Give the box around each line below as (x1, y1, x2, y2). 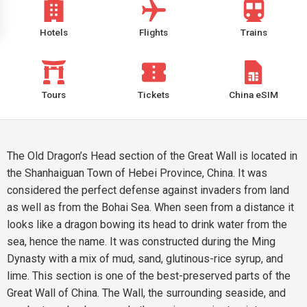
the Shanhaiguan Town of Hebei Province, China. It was (7, 167, 267, 180)
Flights (139, 27, 168, 38)
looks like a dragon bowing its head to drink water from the (7, 218, 287, 231)
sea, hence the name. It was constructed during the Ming (7, 235, 275, 248)
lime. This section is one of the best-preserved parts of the (7, 269, 291, 282)
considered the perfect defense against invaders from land (7, 184, 289, 197)
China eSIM (229, 89, 278, 100)
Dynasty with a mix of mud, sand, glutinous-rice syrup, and (7, 252, 283, 265)
